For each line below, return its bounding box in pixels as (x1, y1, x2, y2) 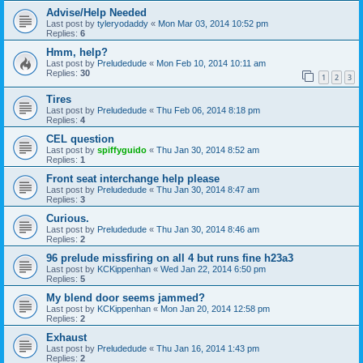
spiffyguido (97, 145, 147, 156)
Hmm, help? (46, 45, 108, 58)
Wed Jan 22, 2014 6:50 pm (160, 264, 266, 275)
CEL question (46, 133, 114, 146)
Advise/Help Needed (46, 6, 147, 19)
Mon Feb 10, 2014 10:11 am (156, 58, 266, 68)
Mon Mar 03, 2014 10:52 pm (158, 18, 268, 28)
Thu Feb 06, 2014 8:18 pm (156, 105, 260, 116)
